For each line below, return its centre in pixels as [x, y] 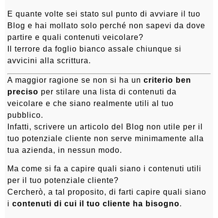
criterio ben [167, 80]
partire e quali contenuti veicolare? [75, 37]
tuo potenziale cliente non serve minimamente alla [106, 138]
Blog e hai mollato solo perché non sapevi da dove [106, 25]
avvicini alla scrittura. [49, 60]
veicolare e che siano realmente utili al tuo [91, 103]
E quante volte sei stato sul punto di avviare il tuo [104, 14]
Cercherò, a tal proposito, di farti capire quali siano [107, 192]
